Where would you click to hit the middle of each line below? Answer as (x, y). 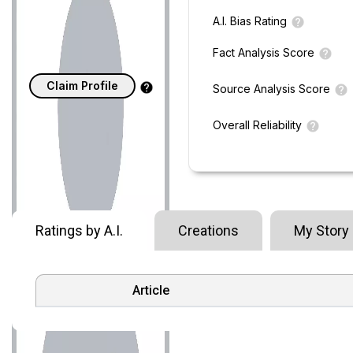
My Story (321, 230)
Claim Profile (82, 85)
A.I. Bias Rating (250, 21)
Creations (208, 230)
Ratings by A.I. (79, 230)
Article (151, 290)
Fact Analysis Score (264, 52)
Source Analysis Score (271, 89)
